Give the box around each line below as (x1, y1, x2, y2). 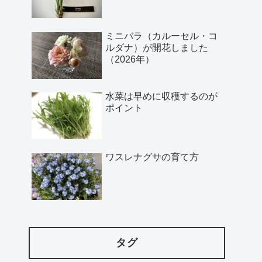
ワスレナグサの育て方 (105, 151, 199, 162)
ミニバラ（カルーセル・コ (105, 30, 218, 41)
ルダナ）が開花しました (105, 42, 208, 53)
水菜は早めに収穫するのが (105, 91, 218, 102)
